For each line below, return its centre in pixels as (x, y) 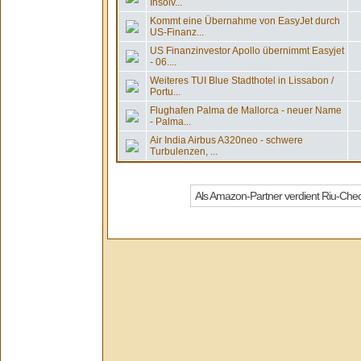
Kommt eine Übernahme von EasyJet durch (245, 21)
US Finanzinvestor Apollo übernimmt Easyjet (247, 51)
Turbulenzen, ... (184, 151)
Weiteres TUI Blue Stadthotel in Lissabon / (242, 81)
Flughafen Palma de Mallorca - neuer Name (246, 110)
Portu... (165, 92)
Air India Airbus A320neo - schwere (226, 140)
